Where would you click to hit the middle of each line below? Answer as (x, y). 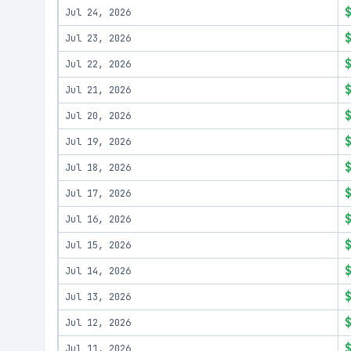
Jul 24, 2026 (98, 13)
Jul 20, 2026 (98, 116)
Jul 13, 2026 (98, 297)
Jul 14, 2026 (98, 271)
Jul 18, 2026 (98, 168)
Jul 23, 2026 (98, 38)
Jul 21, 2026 (98, 90)
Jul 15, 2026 (98, 245)
